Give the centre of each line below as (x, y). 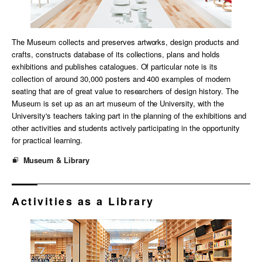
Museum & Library (56, 160)
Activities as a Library (83, 201)
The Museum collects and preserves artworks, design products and (125, 42)
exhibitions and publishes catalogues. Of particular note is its (115, 67)
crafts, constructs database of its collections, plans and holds (116, 54)
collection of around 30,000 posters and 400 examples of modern (121, 79)
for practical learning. (47, 140)
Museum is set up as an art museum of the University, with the (118, 104)
